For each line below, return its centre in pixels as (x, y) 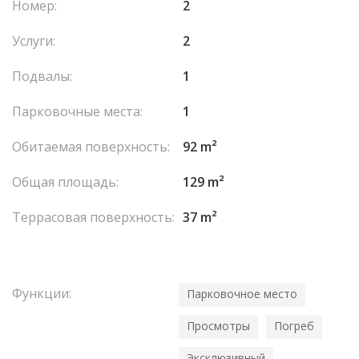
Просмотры (218, 326)
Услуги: (34, 41)
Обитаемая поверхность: (91, 147)
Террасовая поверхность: (93, 217)
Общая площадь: (65, 182)
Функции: (42, 293)
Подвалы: (42, 76)
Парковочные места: (77, 111)
